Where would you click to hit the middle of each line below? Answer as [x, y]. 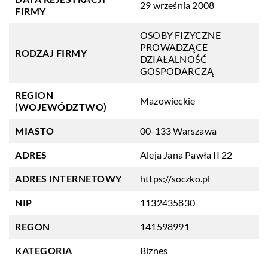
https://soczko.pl [175, 179]
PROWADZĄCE [174, 47]
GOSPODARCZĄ [177, 71]
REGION [34, 95]
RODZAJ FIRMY [51, 53]
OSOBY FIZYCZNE [180, 35]
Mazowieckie [168, 101]
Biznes [154, 250]
